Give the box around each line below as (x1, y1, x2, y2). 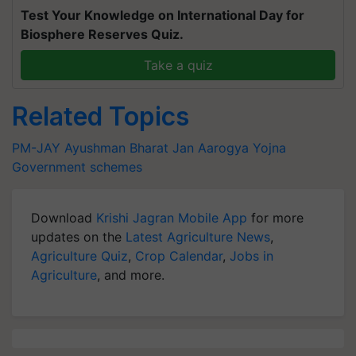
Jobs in (230, 248, 273, 264)
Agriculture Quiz (31, 248, 128, 264)
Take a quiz (143, 57, 213, 73)
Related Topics (12, 101, 189, 132)
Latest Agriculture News (126, 229, 270, 245)
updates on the (31, 229, 126, 245)
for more (247, 210, 304, 226)
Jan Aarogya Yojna (172, 140, 286, 156)
